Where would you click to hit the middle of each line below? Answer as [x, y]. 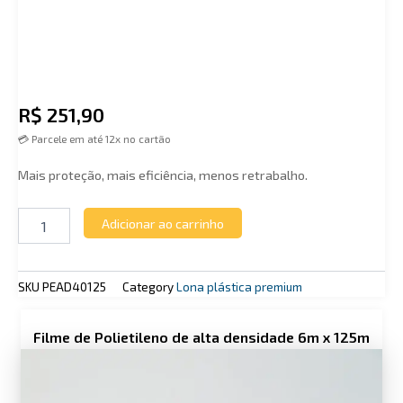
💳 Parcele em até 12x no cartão [94, 139]
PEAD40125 [74, 287]
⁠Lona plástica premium [239, 287]
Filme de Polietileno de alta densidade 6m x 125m [201, 337]
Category [148, 287]
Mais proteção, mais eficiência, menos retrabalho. [163, 174]
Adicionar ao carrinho [162, 224]
